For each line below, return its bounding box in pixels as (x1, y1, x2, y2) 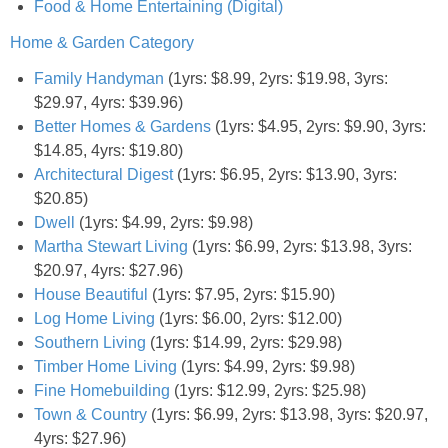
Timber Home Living (34, 357, 177, 375)
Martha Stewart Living (34, 237, 188, 255)
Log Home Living (34, 309, 155, 327)
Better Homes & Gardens (34, 117, 211, 135)
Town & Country (34, 405, 147, 423)
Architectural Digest (34, 165, 173, 183)
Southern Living (34, 333, 146, 351)
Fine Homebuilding (34, 381, 170, 399)
